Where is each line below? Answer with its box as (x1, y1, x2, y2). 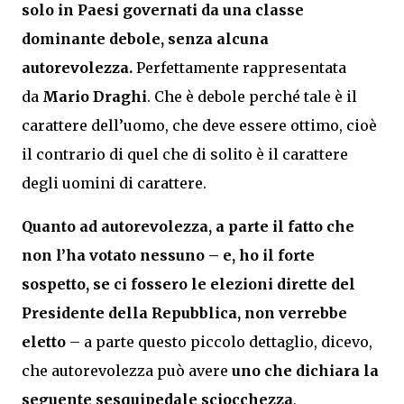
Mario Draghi (42, 87, 147, 106)
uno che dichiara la (232, 362, 379, 380)
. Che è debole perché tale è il (147, 87, 357, 106)
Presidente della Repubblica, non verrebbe (22, 304, 347, 322)
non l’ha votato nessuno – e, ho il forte (22, 246, 315, 264)
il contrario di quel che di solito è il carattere (22, 145, 348, 163)
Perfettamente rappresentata (136, 59, 346, 77)
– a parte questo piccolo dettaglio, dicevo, (66, 333, 372, 351)
